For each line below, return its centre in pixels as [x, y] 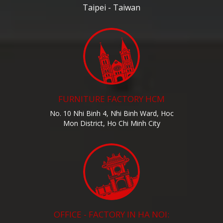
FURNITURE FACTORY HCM [111, 99]
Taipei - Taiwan [111, 8]
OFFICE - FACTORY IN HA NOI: [111, 215]
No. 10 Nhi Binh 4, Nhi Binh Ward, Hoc [111, 113]
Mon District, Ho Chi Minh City [111, 123]
